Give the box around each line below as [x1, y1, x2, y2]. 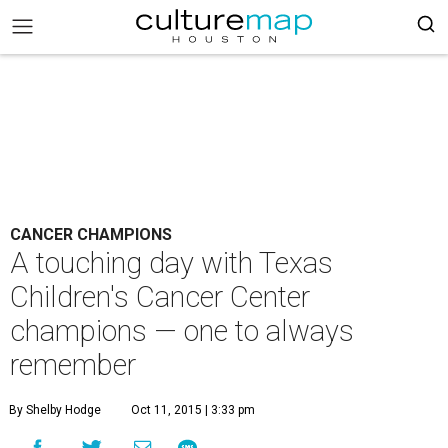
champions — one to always [10, 314, 354, 348]
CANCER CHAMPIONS [10, 225, 172, 244]
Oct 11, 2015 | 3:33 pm [131, 403, 255, 417]
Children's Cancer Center [10, 280, 310, 314]
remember [10, 348, 136, 382]
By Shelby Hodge [9, 403, 101, 417]
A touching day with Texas [10, 246, 333, 280]
